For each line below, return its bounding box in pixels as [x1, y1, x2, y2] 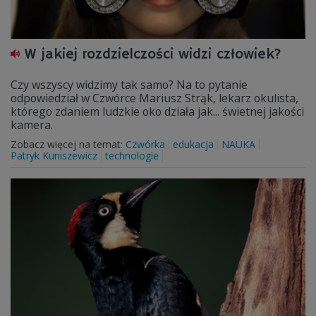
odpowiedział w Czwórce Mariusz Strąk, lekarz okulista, [11, 90, 298, 106]
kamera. [11, 117, 53, 133]
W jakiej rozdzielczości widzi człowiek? [25, 46, 281, 63]
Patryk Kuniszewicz [11, 149, 97, 162]
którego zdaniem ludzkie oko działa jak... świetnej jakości [11, 104, 304, 119]
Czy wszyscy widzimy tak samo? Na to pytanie [11, 77, 248, 92]
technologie [105, 149, 159, 162]
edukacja [173, 138, 214, 151]
